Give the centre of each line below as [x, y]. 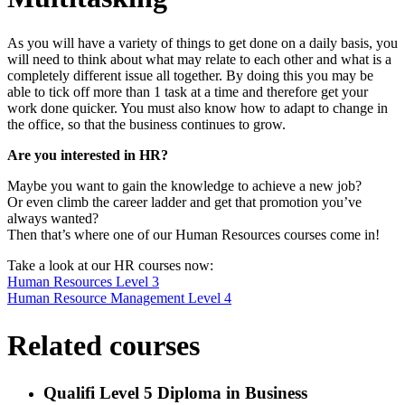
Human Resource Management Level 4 [119, 298]
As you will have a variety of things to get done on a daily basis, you [202, 43]
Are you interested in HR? [88, 155]
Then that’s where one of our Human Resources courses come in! [193, 235]
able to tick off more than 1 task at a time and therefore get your [188, 92]
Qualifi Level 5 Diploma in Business [175, 393]
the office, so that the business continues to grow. [146, 125]
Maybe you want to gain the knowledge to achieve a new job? [184, 186]
